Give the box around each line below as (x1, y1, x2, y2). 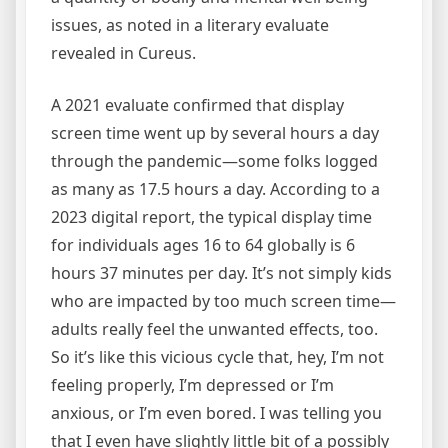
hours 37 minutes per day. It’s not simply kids (51, 262, 392, 285)
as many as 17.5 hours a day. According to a (51, 178, 380, 201)
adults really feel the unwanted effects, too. (51, 318, 378, 341)
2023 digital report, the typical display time (51, 206, 372, 229)
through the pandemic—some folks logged (51, 150, 378, 173)
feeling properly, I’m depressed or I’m (51, 374, 334, 397)
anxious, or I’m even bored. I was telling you (51, 402, 382, 425)
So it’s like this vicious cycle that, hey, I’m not (51, 346, 384, 369)
